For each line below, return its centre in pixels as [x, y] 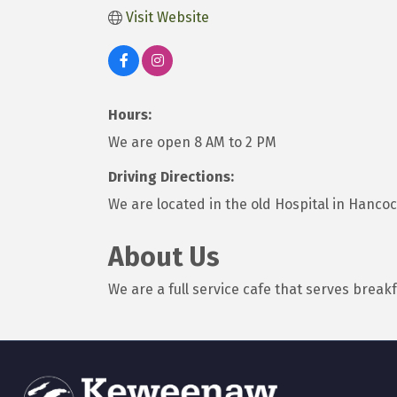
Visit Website [167, 18]
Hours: [130, 115]
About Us [164, 257]
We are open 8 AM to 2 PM [192, 143]
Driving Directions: [171, 177]
